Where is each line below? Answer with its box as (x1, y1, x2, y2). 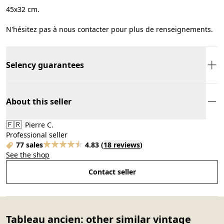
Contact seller (88, 166, 136, 176)
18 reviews (103, 139, 140, 149)
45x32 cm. (6, 4, 39, 14)
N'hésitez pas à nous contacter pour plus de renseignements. (6, 24, 213, 34)
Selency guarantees (6, 59, 84, 70)
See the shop (6, 149, 49, 159)
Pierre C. (23, 119, 53, 129)
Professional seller (6, 129, 67, 139)
